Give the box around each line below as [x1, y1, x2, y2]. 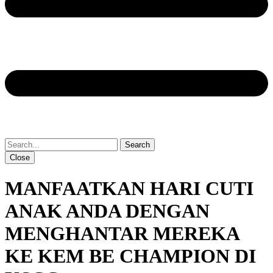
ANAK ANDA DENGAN [5, 199, 210, 222]
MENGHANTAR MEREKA [5, 222, 239, 244]
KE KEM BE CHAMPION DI [5, 244, 256, 267]
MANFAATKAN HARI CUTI [5, 177, 253, 199]
